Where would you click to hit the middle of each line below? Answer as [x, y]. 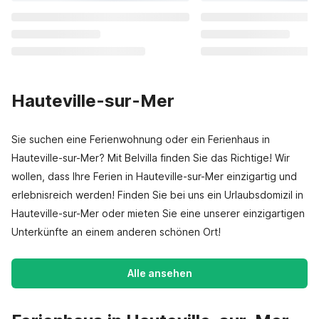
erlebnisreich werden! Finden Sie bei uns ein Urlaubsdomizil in [157, 195]
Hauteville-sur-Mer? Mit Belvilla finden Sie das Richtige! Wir [151, 158]
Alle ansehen [159, 273]
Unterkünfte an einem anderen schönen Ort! [116, 232]
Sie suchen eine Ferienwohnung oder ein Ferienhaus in [141, 139]
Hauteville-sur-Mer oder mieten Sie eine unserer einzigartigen [158, 213]
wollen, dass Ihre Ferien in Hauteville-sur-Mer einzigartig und [154, 176]
